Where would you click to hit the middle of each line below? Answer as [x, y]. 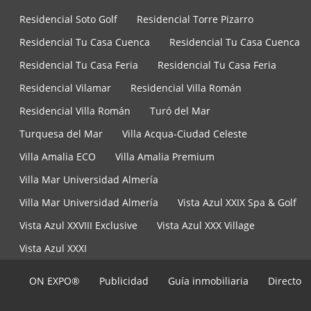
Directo [285, 281]
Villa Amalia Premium [165, 157]
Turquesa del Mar [61, 134]
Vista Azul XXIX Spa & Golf [237, 203]
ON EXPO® [54, 281]
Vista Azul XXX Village [206, 226]
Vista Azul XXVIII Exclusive [78, 226]
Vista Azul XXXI [53, 249]
